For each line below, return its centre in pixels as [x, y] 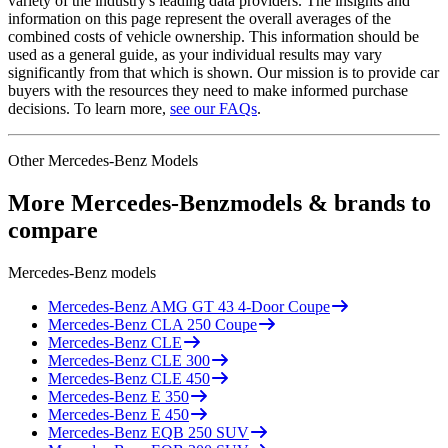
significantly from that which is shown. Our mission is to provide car [223, 72]
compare [53, 229]
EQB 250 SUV [200, 432]
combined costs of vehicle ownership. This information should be [213, 36]
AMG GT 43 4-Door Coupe [240, 306]
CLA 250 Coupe [204, 324]
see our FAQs [213, 108]
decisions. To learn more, [87, 108]
